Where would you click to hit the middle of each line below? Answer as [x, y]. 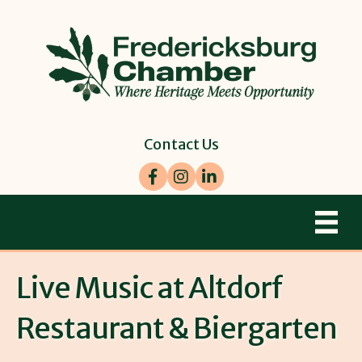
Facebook [170, 171]
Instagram [199, 171]
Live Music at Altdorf [149, 288]
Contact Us [181, 144]
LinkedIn [220, 171]
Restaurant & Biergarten [177, 328]
